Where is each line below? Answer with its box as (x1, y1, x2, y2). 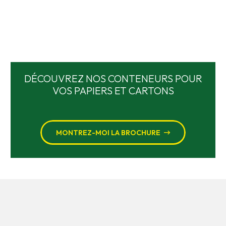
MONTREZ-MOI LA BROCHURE (56, 128, 160, 138)
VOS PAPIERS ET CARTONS (52, 84, 174, 97)
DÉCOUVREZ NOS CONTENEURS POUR (24, 72, 202, 85)
